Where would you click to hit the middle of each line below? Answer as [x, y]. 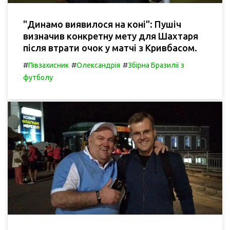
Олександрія [98, 65]
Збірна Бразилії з [156, 65]
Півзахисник [49, 65]
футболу [38, 78]
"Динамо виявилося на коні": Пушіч [102, 24]
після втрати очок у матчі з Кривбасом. [110, 48]
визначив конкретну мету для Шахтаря [111, 36]
